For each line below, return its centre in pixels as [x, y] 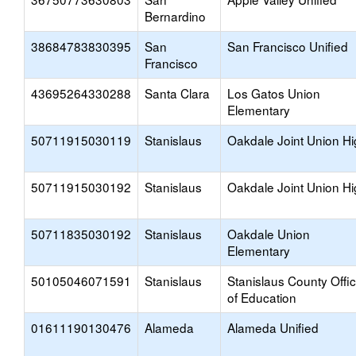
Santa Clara [177, 93]
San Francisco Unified [288, 46]
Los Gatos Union [274, 93]
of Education [262, 297]
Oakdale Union [269, 234]
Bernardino [175, 16]
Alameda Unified [273, 327]
